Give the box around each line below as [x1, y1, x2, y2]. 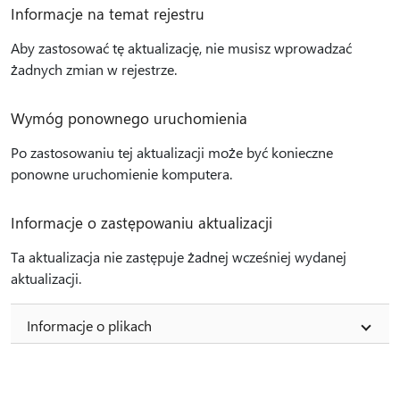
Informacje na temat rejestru [11, 4, 204, 23]
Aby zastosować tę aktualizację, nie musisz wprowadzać [11, 38, 352, 57]
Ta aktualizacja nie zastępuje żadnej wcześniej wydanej [11, 247, 346, 266]
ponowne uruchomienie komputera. [11, 164, 232, 183]
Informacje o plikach [27, 316, 152, 335]
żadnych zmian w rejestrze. [11, 60, 177, 79]
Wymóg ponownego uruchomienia [11, 108, 247, 128]
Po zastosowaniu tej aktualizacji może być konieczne [11, 143, 333, 162]
